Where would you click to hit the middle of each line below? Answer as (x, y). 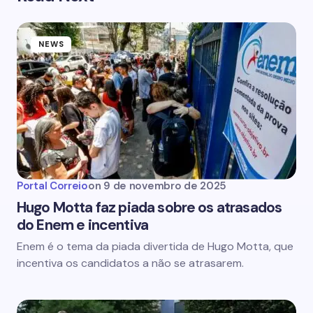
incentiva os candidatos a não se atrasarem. (130, 263)
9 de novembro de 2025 (165, 185)
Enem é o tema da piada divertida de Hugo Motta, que (155, 246)
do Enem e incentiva (83, 225)
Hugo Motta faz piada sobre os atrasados (150, 207)
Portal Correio (52, 185)
